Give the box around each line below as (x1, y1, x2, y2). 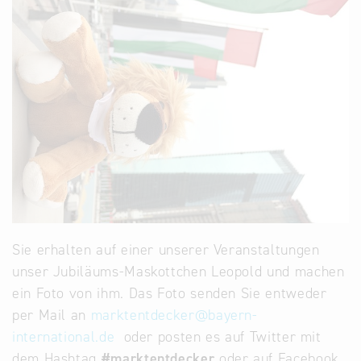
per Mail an (12, 305, 91, 326)
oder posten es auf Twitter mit (114, 327, 322, 347)
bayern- (208, 305, 258, 326)
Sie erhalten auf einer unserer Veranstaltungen (12, 240, 320, 260)
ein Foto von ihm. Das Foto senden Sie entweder (12, 284, 327, 304)
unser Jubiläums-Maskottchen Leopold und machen (12, 262, 345, 282)
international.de (12, 327, 115, 347)
